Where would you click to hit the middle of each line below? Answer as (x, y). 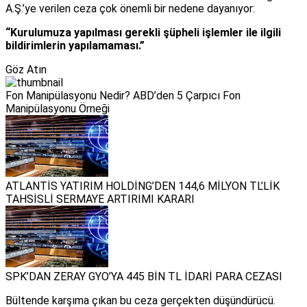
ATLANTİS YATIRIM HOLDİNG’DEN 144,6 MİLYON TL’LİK (143, 186)
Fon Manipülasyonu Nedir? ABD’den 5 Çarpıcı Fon (123, 96)
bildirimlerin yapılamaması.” (75, 46)
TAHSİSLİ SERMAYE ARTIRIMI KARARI (100, 199)
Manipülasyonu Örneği (58, 109)
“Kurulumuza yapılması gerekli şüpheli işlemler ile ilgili (143, 33)
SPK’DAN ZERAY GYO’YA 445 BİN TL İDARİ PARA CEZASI (144, 277)
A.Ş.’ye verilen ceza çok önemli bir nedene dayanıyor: (130, 9)
